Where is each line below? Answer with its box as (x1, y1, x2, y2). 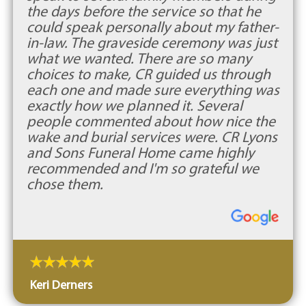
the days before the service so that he (26, 1, 261, 20)
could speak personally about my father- (26, 17, 279, 36)
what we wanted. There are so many (26, 48, 251, 68)
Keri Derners (29, 276, 92, 292)
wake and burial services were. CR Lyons (26, 127, 277, 146)
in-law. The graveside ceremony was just (26, 33, 277, 52)
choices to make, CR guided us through (26, 64, 270, 83)
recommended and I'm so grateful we (26, 158, 259, 178)
